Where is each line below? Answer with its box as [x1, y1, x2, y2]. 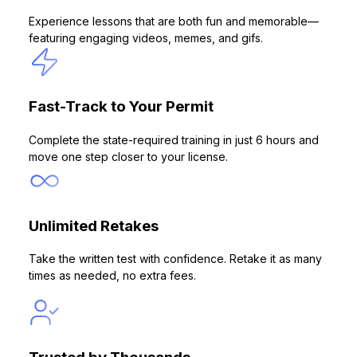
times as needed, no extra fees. [29, 269, 196, 283]
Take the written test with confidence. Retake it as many [29, 252, 322, 266]
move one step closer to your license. [29, 149, 228, 163]
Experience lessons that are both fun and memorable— [29, 14, 319, 28]
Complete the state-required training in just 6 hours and [29, 132, 319, 147]
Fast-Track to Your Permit [29, 97, 214, 116]
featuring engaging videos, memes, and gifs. [29, 30, 263, 45]
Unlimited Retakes [29, 216, 159, 235]
